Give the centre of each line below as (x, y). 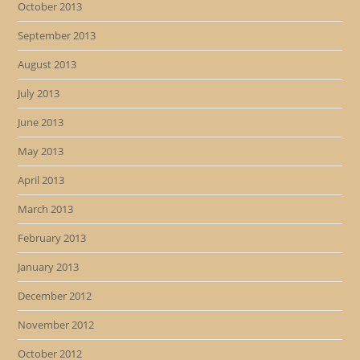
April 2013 (41, 180)
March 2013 (46, 209)
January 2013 (49, 267)
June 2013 (41, 122)
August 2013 (47, 64)
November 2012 (56, 325)
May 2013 (41, 151)
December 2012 (55, 296)
